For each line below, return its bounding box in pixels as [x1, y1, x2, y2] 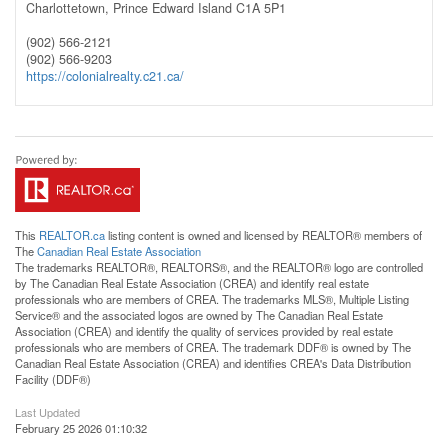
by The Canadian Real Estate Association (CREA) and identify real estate [15, 274, 369, 291]
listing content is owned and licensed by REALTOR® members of [105, 226, 422, 243]
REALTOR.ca [39, 226, 105, 243]
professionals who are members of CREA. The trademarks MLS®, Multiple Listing [15, 290, 409, 307]
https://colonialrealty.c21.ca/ [26, 66, 184, 85]
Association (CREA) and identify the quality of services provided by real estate [15, 322, 393, 339]
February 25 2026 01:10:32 [15, 419, 147, 436]
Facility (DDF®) [15, 370, 91, 387]
